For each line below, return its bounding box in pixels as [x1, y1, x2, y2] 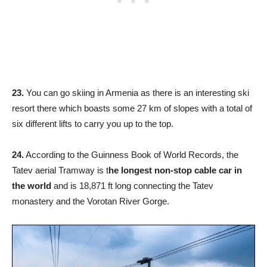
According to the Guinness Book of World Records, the [24, 149, 238, 160]
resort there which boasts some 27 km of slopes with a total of [12, 103, 252, 113]
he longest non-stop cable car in [108, 164, 242, 175]
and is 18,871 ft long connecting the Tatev [51, 180, 213, 191]
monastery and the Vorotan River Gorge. [12, 195, 169, 206]
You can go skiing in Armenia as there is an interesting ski [24, 87, 249, 98]
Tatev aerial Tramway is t [12, 164, 108, 175]
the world [12, 180, 51, 191]
